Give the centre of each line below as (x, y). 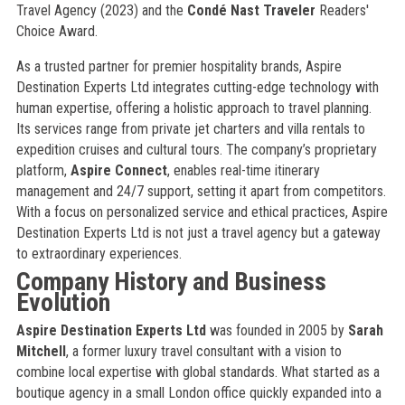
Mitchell (41, 351)
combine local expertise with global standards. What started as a (198, 372)
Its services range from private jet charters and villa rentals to (190, 129)
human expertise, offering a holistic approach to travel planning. (193, 108)
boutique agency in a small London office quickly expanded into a (198, 393)
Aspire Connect (118, 170)
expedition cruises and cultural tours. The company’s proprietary (196, 150)
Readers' (342, 10)
